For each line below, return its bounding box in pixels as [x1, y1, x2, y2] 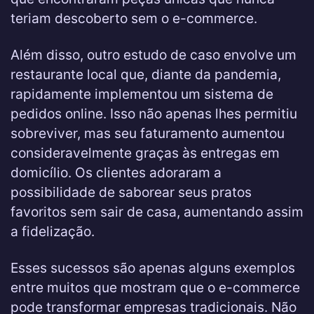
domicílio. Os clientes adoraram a [11, 164, 221, 181]
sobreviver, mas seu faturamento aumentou [11, 125, 285, 142]
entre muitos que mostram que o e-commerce [11, 279, 300, 296]
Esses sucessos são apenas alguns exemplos [11, 259, 295, 276]
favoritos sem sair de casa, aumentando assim [11, 203, 303, 220]
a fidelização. [11, 223, 95, 240]
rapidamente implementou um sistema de [11, 86, 273, 102]
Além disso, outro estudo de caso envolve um [11, 46, 296, 63]
